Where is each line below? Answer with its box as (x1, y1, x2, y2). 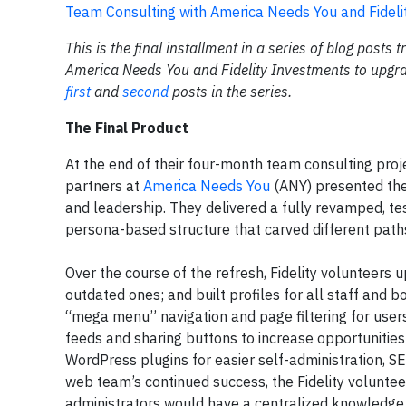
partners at (65, 177, 143, 196)
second (122, 82, 169, 101)
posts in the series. (169, 82, 292, 101)
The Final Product (65, 119, 188, 138)
